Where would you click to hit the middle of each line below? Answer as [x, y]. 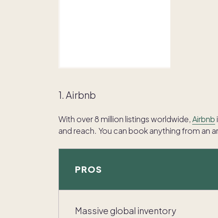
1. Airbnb [77, 95]
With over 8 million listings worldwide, [125, 119]
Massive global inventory [126, 211]
